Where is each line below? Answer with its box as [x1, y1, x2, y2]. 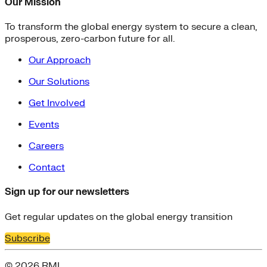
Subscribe [5, 232, 50, 244]
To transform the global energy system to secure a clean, [5, 21, 257, 33]
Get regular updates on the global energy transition [5, 210, 232, 223]
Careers [29, 140, 64, 153]
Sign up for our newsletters [5, 186, 129, 198]
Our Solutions [29, 76, 89, 88]
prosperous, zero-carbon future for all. [5, 33, 175, 45]
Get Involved [29, 97, 85, 110]
